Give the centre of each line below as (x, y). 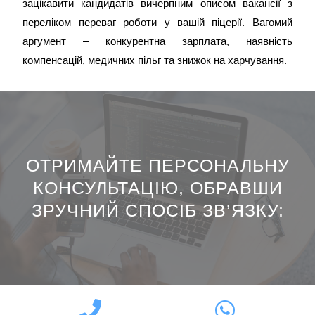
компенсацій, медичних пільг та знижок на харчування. (155, 60)
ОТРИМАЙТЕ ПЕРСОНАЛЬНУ (157, 165)
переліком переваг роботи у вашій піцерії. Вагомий (157, 22)
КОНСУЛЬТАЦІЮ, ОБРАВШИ (157, 188)
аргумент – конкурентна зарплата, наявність (157, 41)
